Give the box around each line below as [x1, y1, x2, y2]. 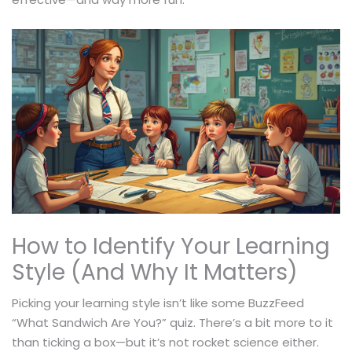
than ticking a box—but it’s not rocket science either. [12, 333, 319, 350]
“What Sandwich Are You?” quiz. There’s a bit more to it [12, 313, 333, 331]
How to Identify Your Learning [12, 230, 330, 262]
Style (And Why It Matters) [12, 256, 298, 288]
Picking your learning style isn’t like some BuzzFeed [12, 294, 304, 311]
